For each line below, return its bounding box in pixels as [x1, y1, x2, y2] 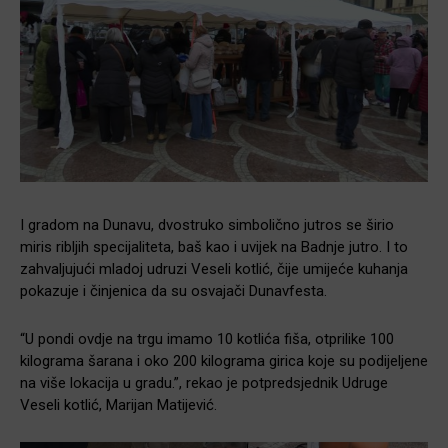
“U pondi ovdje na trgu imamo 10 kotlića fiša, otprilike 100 [20, 330, 394, 349]
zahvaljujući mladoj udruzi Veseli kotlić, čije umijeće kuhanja [20, 260, 408, 279]
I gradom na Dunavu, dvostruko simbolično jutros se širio [20, 216, 394, 235]
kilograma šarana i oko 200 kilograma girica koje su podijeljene [20, 352, 428, 371]
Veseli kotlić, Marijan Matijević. [20, 396, 217, 415]
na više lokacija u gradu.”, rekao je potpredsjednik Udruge [20, 374, 388, 393]
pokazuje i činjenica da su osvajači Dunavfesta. [20, 282, 327, 301]
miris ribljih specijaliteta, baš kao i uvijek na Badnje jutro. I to [20, 238, 408, 257]
